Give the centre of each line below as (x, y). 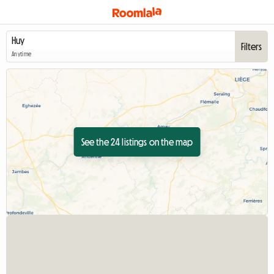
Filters (251, 46)
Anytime (22, 54)
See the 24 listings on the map (137, 142)
